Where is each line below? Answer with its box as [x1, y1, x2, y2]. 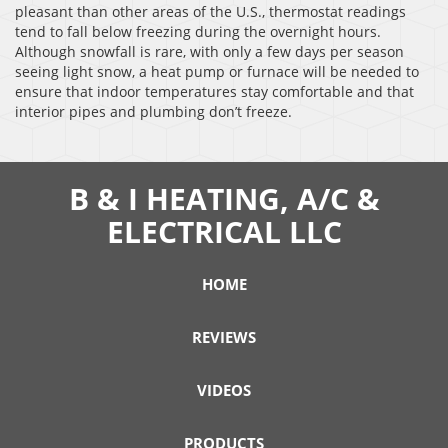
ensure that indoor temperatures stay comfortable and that [15, 82, 414, 102]
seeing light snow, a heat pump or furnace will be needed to [15, 62, 419, 82]
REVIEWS [192, 327, 256, 348]
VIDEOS [197, 380, 251, 401]
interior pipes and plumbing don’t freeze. [15, 102, 296, 122]
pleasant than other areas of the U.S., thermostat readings [15, 2, 406, 22]
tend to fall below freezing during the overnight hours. [15, 22, 381, 42]
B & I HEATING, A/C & [68, 178, 380, 220]
